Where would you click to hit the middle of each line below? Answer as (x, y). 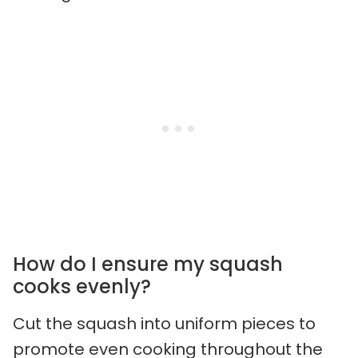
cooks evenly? (82, 287)
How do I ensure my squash (148, 265)
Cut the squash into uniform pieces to (164, 324)
